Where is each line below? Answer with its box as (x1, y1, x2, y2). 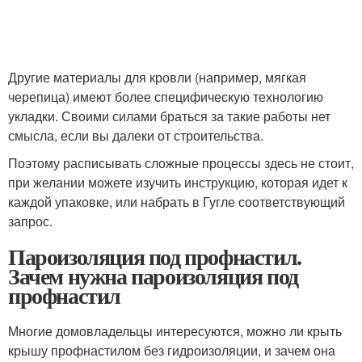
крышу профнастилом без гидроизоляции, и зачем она (8, 341, 335, 360)
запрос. (8, 212, 53, 231)
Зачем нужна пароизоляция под (8, 259, 298, 293)
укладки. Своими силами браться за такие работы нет (8, 107, 330, 126)
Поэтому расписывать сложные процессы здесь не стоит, (8, 154, 354, 173)
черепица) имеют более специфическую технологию (8, 87, 323, 107)
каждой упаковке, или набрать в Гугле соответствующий (8, 192, 345, 212)
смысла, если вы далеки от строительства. (8, 126, 263, 145)
